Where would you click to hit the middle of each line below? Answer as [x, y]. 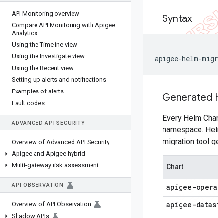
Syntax [177, 19]
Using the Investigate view [48, 56]
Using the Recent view [43, 68]
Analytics [25, 33]
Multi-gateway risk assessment [55, 165]
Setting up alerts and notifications [59, 80]
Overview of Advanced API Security [61, 142]
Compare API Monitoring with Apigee [64, 25]
